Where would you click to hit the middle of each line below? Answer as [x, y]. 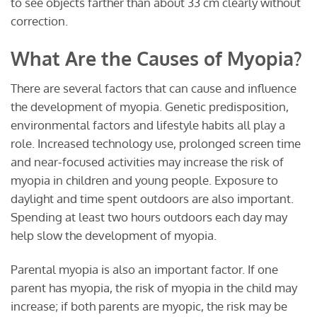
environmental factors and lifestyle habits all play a [148, 125]
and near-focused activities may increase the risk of [147, 162]
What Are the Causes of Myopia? [156, 58]
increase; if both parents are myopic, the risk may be [149, 306]
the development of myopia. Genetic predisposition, [150, 107]
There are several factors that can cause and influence [154, 88]
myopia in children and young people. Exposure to [144, 180]
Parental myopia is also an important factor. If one [144, 270]
